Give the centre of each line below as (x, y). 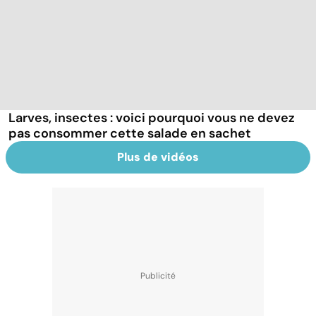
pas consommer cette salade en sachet (130, 133)
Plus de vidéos (158, 157)
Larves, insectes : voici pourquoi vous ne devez (152, 117)
